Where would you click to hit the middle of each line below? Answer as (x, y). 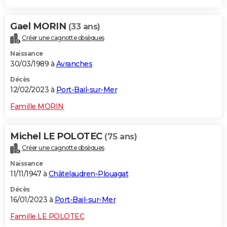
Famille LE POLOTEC (47, 216)
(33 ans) (84, 27)
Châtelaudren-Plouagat (88, 174)
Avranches (74, 64)
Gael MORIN (39, 27)
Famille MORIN (37, 107)
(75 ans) (121, 137)
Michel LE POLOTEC (57, 137)
